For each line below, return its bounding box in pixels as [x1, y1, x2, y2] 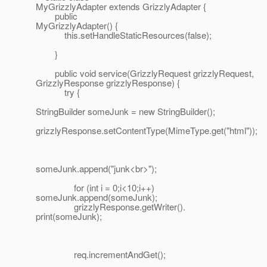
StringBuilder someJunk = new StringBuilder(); [36, 105, 215, 118]
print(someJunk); [36, 210, 102, 223]
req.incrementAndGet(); [36, 248, 166, 261]
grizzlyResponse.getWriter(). [36, 200, 185, 213]
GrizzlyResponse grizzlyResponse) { [36, 76, 180, 89]
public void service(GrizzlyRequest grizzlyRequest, [36, 67, 254, 80]
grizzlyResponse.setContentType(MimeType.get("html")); [36, 124, 257, 137]
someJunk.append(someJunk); [36, 191, 157, 204]
